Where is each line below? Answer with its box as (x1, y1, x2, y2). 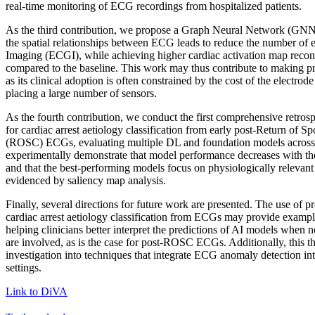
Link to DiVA (6, 285, 67, 297)
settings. (6, 261, 41, 274)
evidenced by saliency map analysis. (6, 174, 169, 186)
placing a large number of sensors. (6, 86, 157, 99)
